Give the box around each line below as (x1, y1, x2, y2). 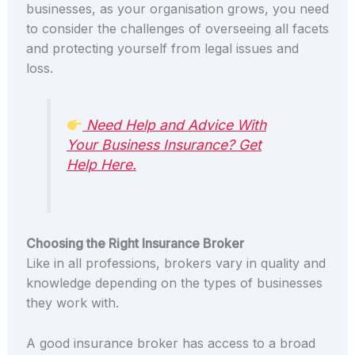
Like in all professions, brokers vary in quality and (25, 254, 326, 271)
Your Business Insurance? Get (67, 136, 262, 154)
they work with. (25, 294, 119, 311)
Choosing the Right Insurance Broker (25, 235, 244, 251)
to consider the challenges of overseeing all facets (25, 21, 329, 37)
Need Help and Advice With (82, 116, 267, 134)
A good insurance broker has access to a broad (25, 334, 315, 351)
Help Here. (67, 156, 137, 174)
